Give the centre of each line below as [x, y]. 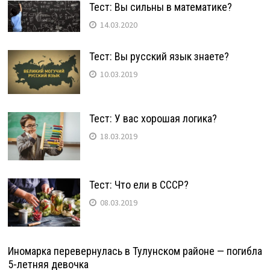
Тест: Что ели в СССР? [139, 184]
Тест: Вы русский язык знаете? [159, 56]
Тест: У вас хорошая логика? [153, 118]
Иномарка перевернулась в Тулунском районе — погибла [135, 251]
